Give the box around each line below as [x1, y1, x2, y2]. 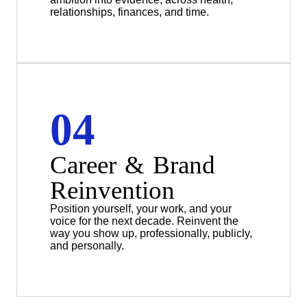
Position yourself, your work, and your [50, 203, 232, 215]
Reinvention [50, 176, 175, 205]
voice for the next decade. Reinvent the [50, 215, 238, 228]
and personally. [50, 240, 124, 252]
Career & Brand [50, 151, 215, 180]
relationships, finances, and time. [50, 6, 209, 19]
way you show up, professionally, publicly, [50, 228, 252, 240]
